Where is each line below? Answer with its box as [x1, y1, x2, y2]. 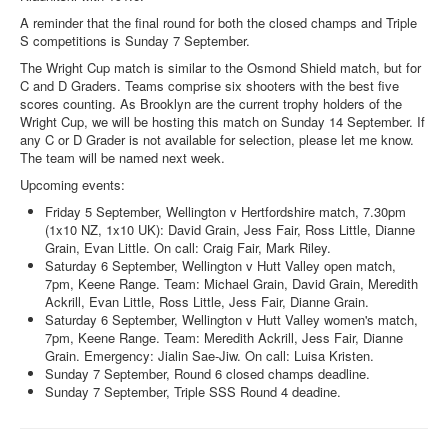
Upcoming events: [20, 174, 125, 194]
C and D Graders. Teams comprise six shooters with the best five [20, 75, 399, 95]
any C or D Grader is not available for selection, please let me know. [20, 129, 414, 149]
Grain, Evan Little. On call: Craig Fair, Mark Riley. [45, 237, 331, 257]
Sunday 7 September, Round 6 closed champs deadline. [45, 363, 370, 383]
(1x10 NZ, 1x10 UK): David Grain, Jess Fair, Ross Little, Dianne [45, 219, 415, 239]
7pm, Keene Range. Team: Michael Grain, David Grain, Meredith [45, 273, 418, 293]
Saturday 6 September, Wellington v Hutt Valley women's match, [45, 309, 418, 329]
